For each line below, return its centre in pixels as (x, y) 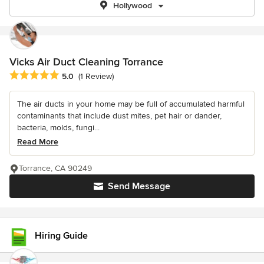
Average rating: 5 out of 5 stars (72, 76)
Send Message (139, 187)
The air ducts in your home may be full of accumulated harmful (131, 104)
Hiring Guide (61, 236)
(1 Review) (96, 77)
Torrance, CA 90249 (55, 169)
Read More (38, 142)
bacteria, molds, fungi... (58, 128)
